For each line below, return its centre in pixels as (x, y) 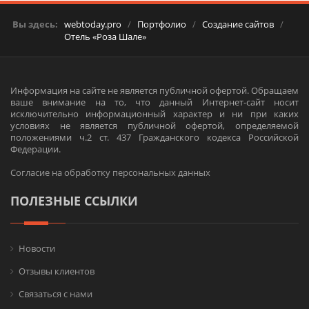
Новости (37, 248)
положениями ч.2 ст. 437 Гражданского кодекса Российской (154, 137)
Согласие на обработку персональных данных (110, 172)
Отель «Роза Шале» (105, 36)
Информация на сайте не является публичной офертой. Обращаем (154, 90)
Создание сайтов (238, 24)
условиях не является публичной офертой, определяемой (154, 125)
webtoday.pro (93, 24)
